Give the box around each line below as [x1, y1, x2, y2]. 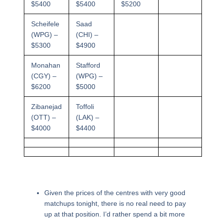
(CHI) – [75, 31, 98, 39]
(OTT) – [31, 113, 56, 122]
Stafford [75, 61, 100, 70]
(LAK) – [75, 113, 99, 122]
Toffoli [75, 103, 94, 111]
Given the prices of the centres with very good [44, 189, 185, 197]
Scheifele [31, 20, 59, 28]
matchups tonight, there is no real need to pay [44, 200, 186, 208]
